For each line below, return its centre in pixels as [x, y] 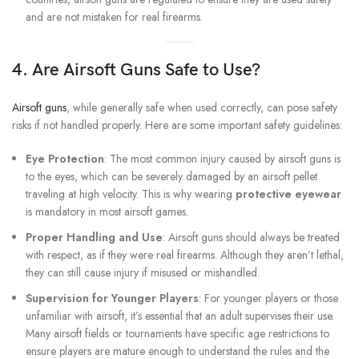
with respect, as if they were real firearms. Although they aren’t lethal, [185, 255]
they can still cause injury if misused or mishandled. [143, 273]
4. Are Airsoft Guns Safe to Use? [136, 71]
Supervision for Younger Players [112, 298]
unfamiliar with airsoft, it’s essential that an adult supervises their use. [180, 316]
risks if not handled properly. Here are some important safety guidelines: [177, 125]
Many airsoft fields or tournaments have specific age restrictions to [177, 334]
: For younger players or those [268, 298]
